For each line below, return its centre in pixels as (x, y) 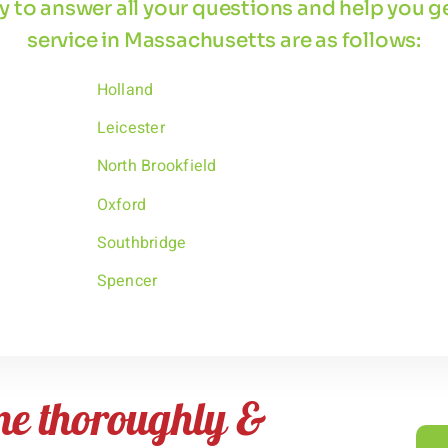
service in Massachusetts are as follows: (224, 40)
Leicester (130, 128)
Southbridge (141, 242)
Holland (125, 90)
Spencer (127, 280)
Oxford (121, 204)
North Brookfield (156, 166)
